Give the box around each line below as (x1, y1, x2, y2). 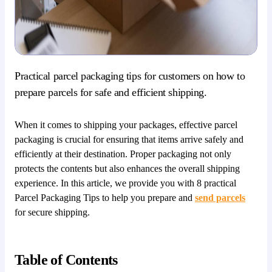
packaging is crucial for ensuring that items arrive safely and (15, 134, 243, 144)
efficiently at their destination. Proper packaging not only (15, 148, 231, 159)
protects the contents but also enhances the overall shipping (15, 163, 240, 174)
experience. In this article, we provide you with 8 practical (15, 177, 236, 188)
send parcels (195, 192, 245, 203)
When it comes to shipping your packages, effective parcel (15, 119, 237, 130)
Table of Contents (15, 251, 118, 268)
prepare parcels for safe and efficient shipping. (15, 86, 207, 98)
